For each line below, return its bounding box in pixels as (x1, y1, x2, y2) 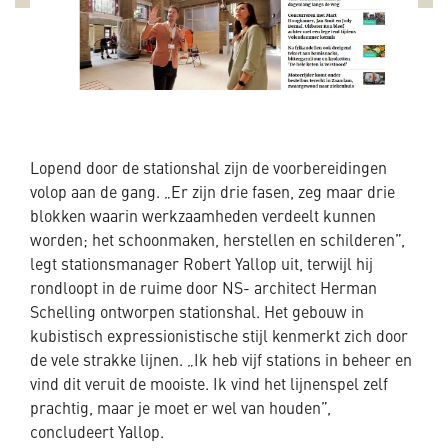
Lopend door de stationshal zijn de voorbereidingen (30, 162, 387, 179)
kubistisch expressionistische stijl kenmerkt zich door (30, 330, 408, 347)
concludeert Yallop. (30, 426, 164, 443)
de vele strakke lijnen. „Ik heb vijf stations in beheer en (30, 354, 412, 371)
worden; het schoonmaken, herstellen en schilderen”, (30, 234, 405, 251)
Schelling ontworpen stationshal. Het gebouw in (30, 306, 364, 323)
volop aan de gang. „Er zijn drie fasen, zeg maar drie (30, 186, 395, 203)
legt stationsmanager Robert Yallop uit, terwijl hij (30, 258, 373, 275)
